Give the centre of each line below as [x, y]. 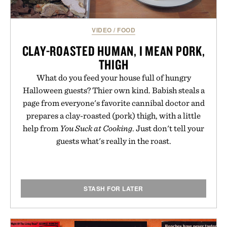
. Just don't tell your [168, 128]
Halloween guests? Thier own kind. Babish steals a [113, 90]
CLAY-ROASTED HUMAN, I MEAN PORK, [113, 50]
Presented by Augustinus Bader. [113, 24]
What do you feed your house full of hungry [113, 77]
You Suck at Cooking [96, 128]
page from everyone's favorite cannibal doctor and [113, 103]
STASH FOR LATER [113, 188]
